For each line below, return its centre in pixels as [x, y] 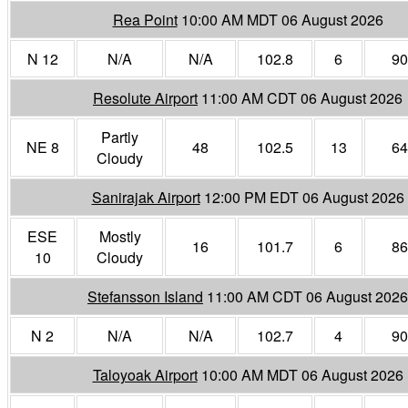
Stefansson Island [145, 296]
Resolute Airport [145, 97]
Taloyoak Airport [145, 374]
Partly [120, 137]
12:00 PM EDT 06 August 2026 [304, 197]
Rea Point [145, 19]
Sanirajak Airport [146, 197]
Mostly [120, 236]
